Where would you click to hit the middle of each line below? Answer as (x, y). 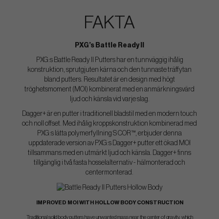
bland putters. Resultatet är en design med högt (109, 80)
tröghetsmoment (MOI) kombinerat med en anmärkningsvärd (109, 90)
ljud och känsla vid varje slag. (109, 99)
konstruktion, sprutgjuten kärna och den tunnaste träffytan (109, 70)
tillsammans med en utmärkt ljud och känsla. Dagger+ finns (109, 153)
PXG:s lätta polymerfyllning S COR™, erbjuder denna (109, 134)
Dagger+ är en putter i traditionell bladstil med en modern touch (109, 114)
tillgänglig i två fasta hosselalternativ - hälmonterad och (109, 163)
